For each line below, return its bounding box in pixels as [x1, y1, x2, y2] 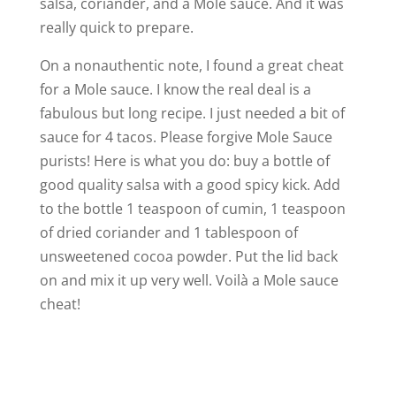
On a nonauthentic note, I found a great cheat [39, 55, 344, 75]
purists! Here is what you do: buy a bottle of [39, 150, 330, 171]
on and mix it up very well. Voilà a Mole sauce [39, 270, 339, 290]
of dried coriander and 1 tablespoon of [39, 222, 298, 242]
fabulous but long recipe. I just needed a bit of [39, 103, 345, 123]
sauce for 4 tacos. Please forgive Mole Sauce [39, 126, 332, 147]
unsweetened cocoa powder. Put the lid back [39, 246, 338, 266]
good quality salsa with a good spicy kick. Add [39, 174, 340, 194]
